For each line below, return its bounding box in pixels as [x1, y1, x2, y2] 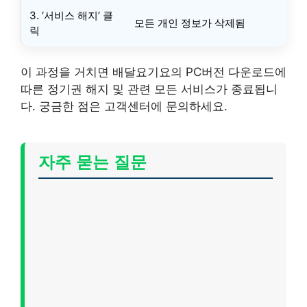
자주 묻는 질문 [38, 153, 147, 171]
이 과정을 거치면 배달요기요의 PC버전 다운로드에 [21, 65, 286, 79]
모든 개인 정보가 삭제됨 [134, 16, 245, 29]
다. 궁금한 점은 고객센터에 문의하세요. [21, 99, 228, 113]
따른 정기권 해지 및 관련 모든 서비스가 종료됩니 [21, 82, 278, 96]
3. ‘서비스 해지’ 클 [29, 8, 113, 22]
